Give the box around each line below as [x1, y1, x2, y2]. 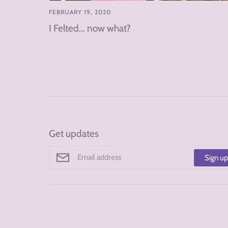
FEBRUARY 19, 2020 [49, 8, 111, 16]
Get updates [49, 128, 99, 140]
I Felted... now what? [49, 22, 131, 35]
